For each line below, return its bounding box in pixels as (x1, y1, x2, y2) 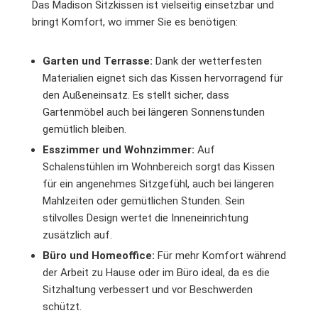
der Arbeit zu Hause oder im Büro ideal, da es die (43, 265, 270, 279)
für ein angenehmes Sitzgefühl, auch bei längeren (43, 177, 274, 190)
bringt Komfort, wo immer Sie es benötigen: (32, 15, 238, 28)
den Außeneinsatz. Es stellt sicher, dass (43, 88, 229, 102)
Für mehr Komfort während (155, 248, 286, 262)
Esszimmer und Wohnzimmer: (43, 143, 194, 156)
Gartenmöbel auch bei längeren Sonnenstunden (43, 105, 265, 119)
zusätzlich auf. (43, 228, 112, 241)
